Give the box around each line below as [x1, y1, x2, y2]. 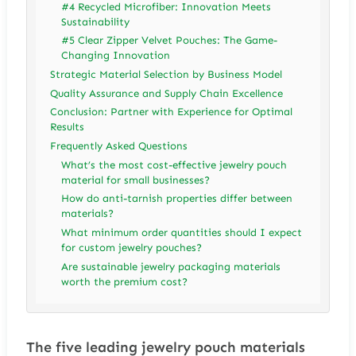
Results [50, 121, 85, 133]
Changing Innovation [61, 49, 171, 62]
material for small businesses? [61, 173, 211, 186]
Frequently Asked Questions [50, 140, 188, 153]
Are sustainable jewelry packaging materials [61, 260, 281, 273]
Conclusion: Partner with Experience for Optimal [50, 106, 293, 118]
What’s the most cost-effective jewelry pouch [61, 158, 288, 171]
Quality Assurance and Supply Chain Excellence [50, 87, 284, 99]
